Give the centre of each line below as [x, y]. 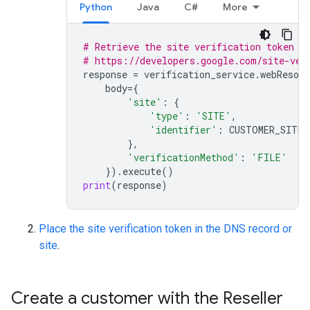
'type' [167, 116]
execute [142, 171]
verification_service [199, 74]
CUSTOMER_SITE [266, 129]
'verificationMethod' [183, 157]
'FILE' [269, 157]
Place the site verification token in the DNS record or [165, 228]
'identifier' [183, 129]
